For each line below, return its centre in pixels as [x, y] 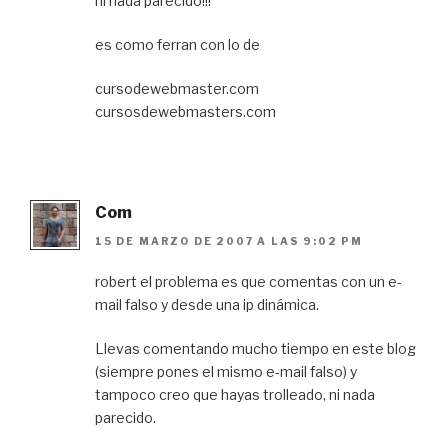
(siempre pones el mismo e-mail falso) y [226, 371]
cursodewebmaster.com [177, 89]
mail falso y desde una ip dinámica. [207, 304]
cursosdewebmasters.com [185, 112]
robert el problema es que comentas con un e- [248, 281]
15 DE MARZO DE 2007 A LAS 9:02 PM [229, 240]
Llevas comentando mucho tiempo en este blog [255, 348]
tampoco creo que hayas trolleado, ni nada [235, 394]
